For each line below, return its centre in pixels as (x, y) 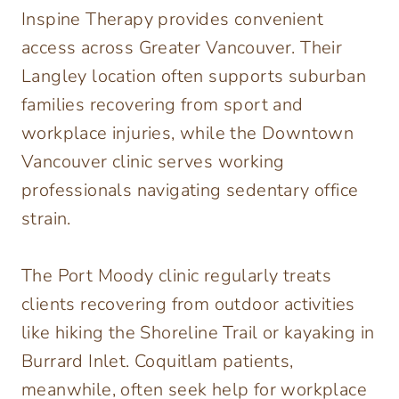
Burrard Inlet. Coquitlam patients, (158, 362)
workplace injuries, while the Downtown (188, 134)
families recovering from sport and (163, 105)
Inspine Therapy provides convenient (172, 20)
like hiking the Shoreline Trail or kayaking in (198, 333)
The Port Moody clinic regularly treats (177, 276)
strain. (46, 219)
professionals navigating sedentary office (190, 191)
